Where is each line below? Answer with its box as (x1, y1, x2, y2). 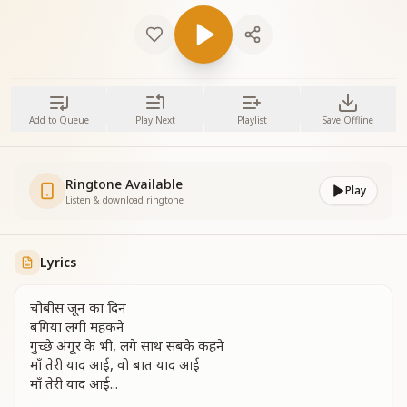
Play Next (134, 114, 175, 126)
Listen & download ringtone (65, 194, 184, 206)
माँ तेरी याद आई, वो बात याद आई (30, 355, 200, 373)
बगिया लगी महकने (30, 317, 124, 335)
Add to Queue (28, 114, 89, 126)
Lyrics (40, 253, 76, 271)
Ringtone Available (65, 175, 183, 193)
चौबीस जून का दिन (30, 298, 126, 316)
